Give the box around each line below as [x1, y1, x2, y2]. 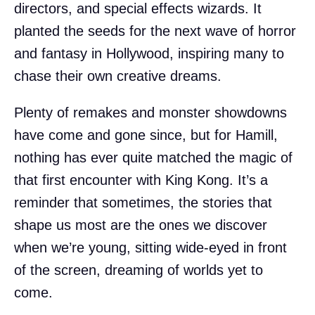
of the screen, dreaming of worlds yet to [14, 262, 263, 278]
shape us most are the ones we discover [14, 217, 267, 233]
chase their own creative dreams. [14, 67, 221, 84]
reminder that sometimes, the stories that [14, 194, 272, 210]
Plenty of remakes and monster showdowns [14, 104, 287, 120]
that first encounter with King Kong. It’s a [14, 172, 268, 188]
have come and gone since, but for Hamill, [14, 127, 278, 143]
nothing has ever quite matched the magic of [14, 149, 292, 165]
